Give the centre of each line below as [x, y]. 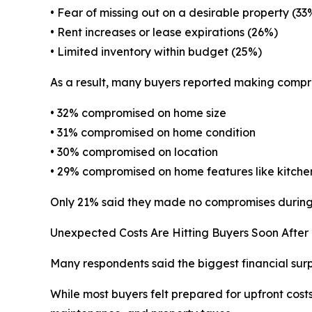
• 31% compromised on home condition [153, 133]
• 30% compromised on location [134, 152]
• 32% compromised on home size [138, 113]
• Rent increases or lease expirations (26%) [164, 32]
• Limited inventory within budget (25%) [156, 52]
